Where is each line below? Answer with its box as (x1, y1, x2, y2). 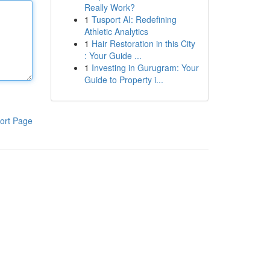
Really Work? (84, 1, 135, 13)
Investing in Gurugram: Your (91, 61, 199, 74)
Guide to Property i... (84, 74, 163, 86)
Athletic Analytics (84, 25, 148, 37)
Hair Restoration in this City (91, 37, 195, 49)
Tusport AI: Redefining (91, 13, 177, 25)
